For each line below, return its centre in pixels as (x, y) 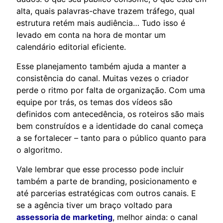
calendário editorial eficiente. (71, 47)
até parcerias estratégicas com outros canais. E (106, 193)
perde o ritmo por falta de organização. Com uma (111, 90)
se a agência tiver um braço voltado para (94, 205)
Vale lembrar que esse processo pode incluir (100, 169)
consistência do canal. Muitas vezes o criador (103, 78)
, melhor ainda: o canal (155, 217)
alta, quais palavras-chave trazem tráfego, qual (106, 11)
